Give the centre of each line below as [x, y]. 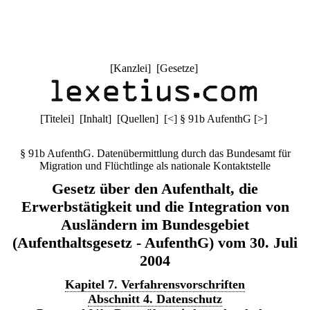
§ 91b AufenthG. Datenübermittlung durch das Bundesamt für [155, 153]
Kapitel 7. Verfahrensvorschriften [155, 284]
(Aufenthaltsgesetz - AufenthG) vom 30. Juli [155, 243]
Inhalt [95, 119]
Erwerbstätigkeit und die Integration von [155, 207]
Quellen [138, 119]
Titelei [57, 119]
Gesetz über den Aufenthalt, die [155, 189]
